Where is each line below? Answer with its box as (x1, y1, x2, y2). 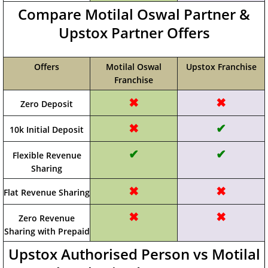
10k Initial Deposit (10, 124, 84, 135)
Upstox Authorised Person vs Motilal (8, 244, 260, 264)
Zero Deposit (20, 98, 73, 109)
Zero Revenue (19, 212, 75, 224)
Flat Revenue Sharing (4, 187, 90, 198)
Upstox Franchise (185, 61, 257, 72)
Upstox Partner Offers (58, 23, 210, 42)
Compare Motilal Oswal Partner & (18, 4, 250, 24)
